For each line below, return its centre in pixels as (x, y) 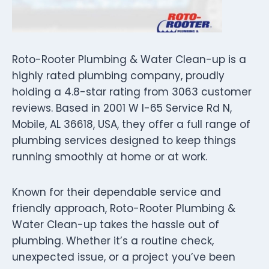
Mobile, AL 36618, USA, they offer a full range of (131, 124)
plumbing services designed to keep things (124, 140)
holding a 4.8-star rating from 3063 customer (132, 92)
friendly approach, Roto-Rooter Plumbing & (124, 208)
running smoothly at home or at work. (110, 156)
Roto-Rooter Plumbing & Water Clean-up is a (129, 59)
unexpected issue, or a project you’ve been (124, 257)
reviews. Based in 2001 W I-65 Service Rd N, (122, 108)
